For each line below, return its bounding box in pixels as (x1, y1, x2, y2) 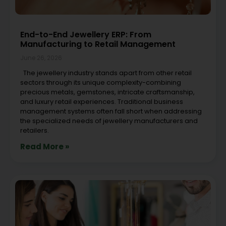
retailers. (20, 125, 49, 135)
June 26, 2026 (20, 53, 62, 62)
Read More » (20, 141, 69, 152)
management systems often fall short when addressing (20, 106, 202, 116)
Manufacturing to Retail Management (20, 38, 176, 50)
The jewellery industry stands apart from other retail (20, 68, 192, 78)
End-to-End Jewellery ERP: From (20, 28, 151, 40)
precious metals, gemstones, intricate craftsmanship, (20, 87, 195, 97)
